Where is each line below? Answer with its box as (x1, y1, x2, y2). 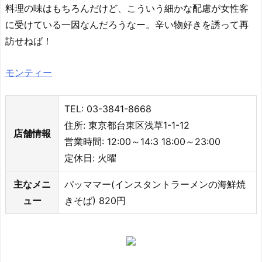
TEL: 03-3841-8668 (64, 103, 151, 115)
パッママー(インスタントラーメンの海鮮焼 (64, 178, 246, 191)
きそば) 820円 (64, 195, 126, 207)
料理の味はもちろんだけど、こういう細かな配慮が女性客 (5, 2, 249, 14)
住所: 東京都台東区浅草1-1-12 (64, 119, 189, 132)
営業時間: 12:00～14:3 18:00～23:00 (64, 136, 220, 148)
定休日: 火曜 (64, 152, 116, 164)
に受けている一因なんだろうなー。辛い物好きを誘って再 (5, 18, 249, 30)
